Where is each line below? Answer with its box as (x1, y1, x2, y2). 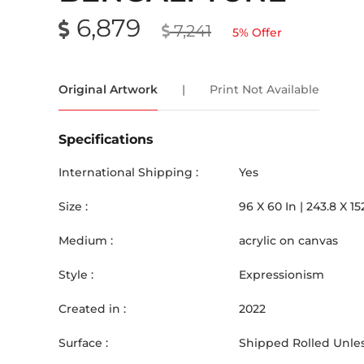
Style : (58, 267, 93, 282)
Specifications (58, 132, 154, 147)
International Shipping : (58, 165, 198, 180)
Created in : (58, 301, 126, 316)
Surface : (58, 336, 108, 350)
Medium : (58, 233, 113, 248)
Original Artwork (58, 82, 158, 97)
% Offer (239, 25, 282, 40)
